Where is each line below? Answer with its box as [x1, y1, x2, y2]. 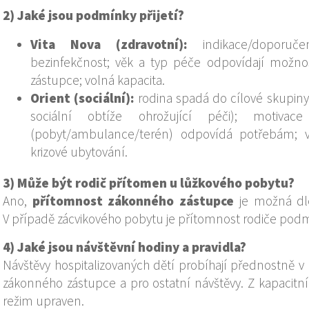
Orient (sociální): [30, 90, 135, 107]
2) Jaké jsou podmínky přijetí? [3, 7, 184, 24]
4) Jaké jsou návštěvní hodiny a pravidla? [3, 239, 246, 256]
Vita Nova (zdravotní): [30, 36, 188, 53]
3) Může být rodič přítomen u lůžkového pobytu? [3, 175, 295, 192]
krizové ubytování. [30, 143, 128, 161]
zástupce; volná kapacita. [30, 72, 165, 89]
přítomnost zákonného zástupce [32, 192, 235, 210]
